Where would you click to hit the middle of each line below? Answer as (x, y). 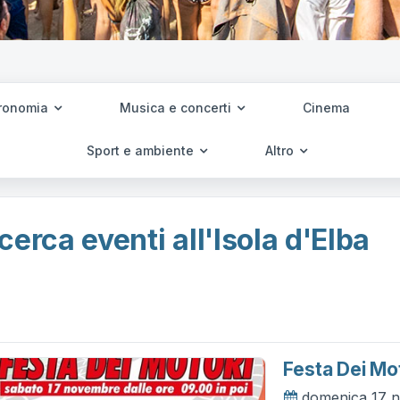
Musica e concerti (177, 108)
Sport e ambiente (142, 150)
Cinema (326, 108)
